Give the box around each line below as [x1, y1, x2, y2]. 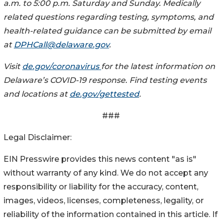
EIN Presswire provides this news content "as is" [3, 154, 196, 164]
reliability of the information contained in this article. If [3, 209, 218, 219]
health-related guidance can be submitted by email [3, 26, 211, 36]
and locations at [3, 89, 70, 99]
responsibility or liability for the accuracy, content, [3, 182, 198, 191]
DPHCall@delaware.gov [14, 39, 109, 49]
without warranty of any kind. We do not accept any [3, 168, 208, 178]
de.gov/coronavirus [22, 61, 101, 71]
